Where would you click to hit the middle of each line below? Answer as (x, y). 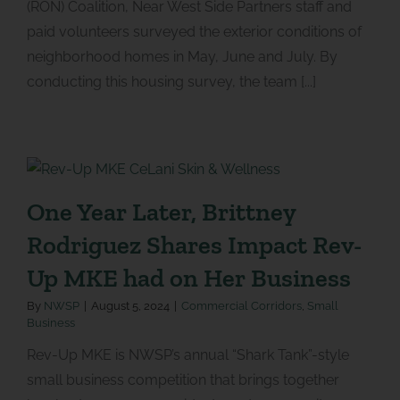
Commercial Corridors (241, 305)
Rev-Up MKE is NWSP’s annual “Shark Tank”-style (187, 354)
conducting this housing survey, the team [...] (171, 81)
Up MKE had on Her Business (188, 277)
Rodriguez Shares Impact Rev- (194, 244)
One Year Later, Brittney (161, 211)
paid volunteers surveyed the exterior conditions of (194, 31)
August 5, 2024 (130, 305)
